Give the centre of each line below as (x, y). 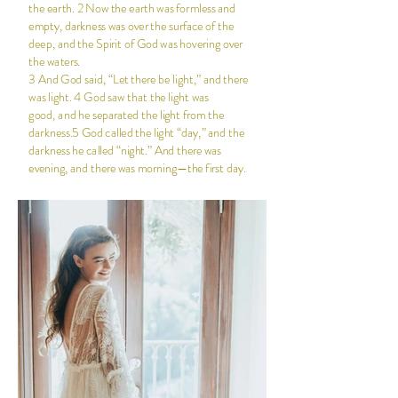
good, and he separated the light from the (127, 115)
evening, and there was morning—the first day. (137, 168)
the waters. (55, 62)
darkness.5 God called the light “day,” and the (136, 133)
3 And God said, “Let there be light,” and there (139, 80)
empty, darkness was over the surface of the (131, 26)
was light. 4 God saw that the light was (119, 97)
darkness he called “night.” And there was (125, 151)
